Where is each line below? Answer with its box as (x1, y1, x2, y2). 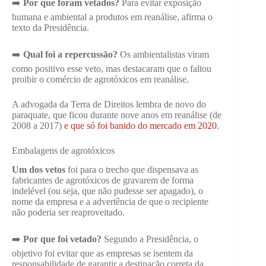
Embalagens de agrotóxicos (12, 145, 115, 156)
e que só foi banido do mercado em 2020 (62, 120, 217, 131)
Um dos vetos (12, 164, 68, 175)
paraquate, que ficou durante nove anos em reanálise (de (12, 109, 221, 120)
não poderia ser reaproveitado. (12, 207, 125, 218)
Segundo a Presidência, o (104, 234, 198, 245)
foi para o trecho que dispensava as (68, 164, 198, 175)
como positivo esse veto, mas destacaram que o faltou (12, 63, 211, 74)
